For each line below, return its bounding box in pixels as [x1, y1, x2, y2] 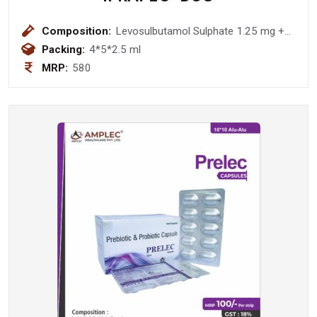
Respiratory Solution [115, 55, 211, 69]
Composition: [42, 24, 111, 38]
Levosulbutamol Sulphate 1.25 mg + [115, 24, 285, 38]
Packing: [42, 42, 85, 56]
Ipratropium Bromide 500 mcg [115, 40, 258, 53]
